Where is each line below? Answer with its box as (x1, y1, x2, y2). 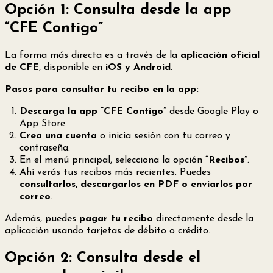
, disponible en (39, 63, 105, 73)
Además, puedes (5, 214, 79, 224)
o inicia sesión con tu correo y (97, 131, 230, 141)
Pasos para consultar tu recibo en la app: (5, 85, 199, 95)
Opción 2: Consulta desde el (5, 251, 200, 266)
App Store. (19, 119, 67, 129)
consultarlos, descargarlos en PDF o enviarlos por (19, 180, 252, 190)
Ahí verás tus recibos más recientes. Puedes (19, 168, 211, 178)
